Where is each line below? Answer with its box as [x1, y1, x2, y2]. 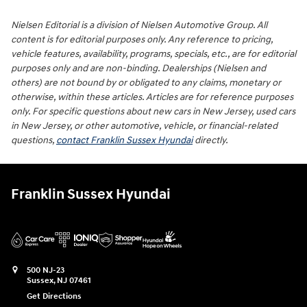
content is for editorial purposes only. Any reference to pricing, [11, 34, 273, 45]
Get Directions [27, 291, 82, 302]
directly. [193, 134, 228, 146]
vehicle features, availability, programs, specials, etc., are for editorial [11, 48, 296, 60]
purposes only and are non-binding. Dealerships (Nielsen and [11, 62, 266, 74]
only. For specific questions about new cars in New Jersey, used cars [11, 106, 295, 117]
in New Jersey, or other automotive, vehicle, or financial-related [11, 120, 278, 132]
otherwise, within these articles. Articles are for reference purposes [11, 91, 293, 103]
